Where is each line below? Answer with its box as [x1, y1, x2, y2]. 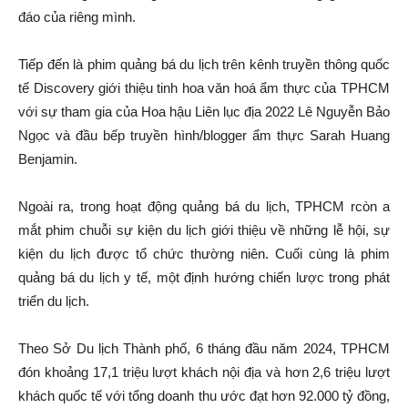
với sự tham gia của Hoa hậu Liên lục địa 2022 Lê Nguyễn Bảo [18, 104, 390, 120]
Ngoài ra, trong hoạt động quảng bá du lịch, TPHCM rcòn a [18, 199, 390, 215]
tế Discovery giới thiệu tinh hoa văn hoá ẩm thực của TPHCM [18, 80, 390, 97]
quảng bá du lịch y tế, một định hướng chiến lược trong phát [18, 270, 390, 286]
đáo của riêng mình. [18, 9, 136, 25]
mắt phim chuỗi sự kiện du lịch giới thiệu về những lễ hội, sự [18, 222, 390, 239]
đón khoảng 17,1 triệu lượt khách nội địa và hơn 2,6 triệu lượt [18, 364, 390, 381]
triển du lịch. [18, 293, 89, 310]
